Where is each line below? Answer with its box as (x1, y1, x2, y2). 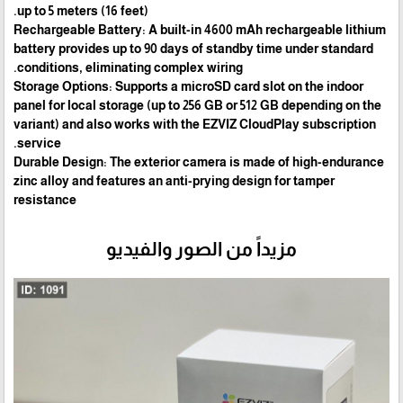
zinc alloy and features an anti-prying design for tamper (13, 174, 335, 189)
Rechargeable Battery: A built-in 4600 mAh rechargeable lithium (13, 22, 386, 38)
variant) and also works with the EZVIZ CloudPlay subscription (13, 117, 376, 132)
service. (17, 136, 61, 151)
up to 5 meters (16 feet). (17, 4, 148, 19)
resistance (13, 193, 76, 208)
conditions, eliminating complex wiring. (17, 60, 243, 76)
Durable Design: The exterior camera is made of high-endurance (13, 155, 384, 170)
